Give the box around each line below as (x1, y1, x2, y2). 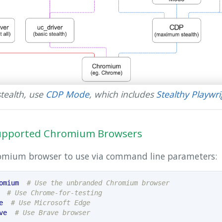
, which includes (89, 88, 156, 100)
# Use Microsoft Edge (10, 199, 90, 207)
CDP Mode (46, 88, 89, 100)
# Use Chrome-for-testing (6, 189, 102, 197)
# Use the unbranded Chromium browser (26, 179, 169, 187)
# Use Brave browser (14, 209, 90, 217)
